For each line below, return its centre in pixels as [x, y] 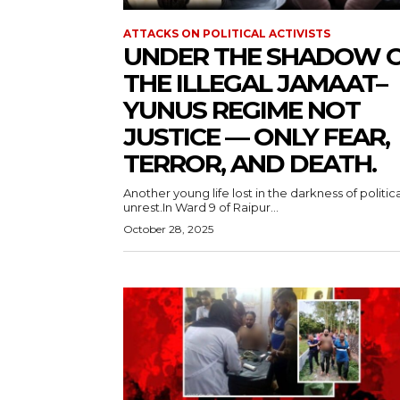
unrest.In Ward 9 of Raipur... [201, 208]
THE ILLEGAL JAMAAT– [255, 83]
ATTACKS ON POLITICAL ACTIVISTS [227, 34]
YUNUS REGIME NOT [242, 110]
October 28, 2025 [168, 229]
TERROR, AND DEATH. [250, 164]
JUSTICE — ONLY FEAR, [256, 137]
